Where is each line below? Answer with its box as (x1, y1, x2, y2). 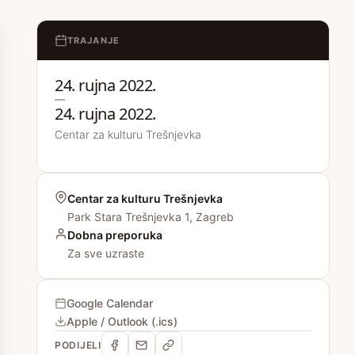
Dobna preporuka (67, 228, 162, 242)
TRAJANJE (67, 35, 120, 46)
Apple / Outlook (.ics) (67, 315, 177, 328)
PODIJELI (55, 338, 101, 351)
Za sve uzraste (67, 246, 144, 260)
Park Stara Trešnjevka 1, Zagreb (67, 210, 234, 223)
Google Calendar (67, 296, 153, 310)
